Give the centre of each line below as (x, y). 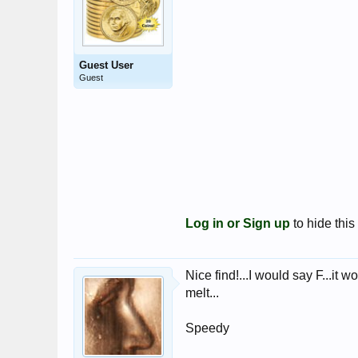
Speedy (207, 328)
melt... (202, 293)
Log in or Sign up (238, 223)
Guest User (106, 65)
